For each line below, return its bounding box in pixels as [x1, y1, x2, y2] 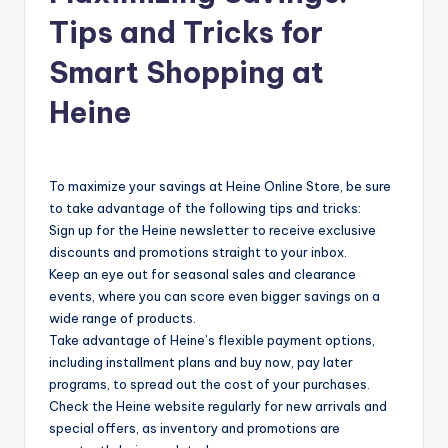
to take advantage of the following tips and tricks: [49, 199, 361, 216]
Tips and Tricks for [49, 13, 323, 51]
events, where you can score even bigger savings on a [49, 287, 380, 304]
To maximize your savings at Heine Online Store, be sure [49, 177, 391, 194]
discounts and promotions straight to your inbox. [49, 243, 347, 260]
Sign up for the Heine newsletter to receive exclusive [49, 221, 376, 238]
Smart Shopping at [49, 53, 324, 91]
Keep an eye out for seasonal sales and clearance [49, 265, 356, 282]
